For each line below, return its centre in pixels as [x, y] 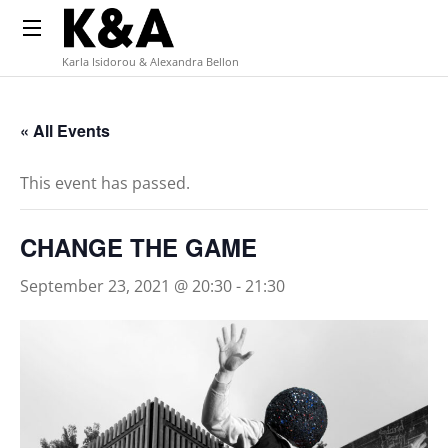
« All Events [65, 131]
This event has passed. [105, 183]
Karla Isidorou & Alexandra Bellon [150, 62]
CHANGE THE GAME [138, 247]
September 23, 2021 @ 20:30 [126, 286]
